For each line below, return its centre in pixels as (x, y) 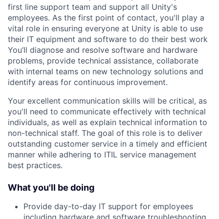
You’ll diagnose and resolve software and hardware (103, 50)
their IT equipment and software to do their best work (108, 39)
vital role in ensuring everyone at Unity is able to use (105, 28)
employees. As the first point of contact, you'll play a (106, 17)
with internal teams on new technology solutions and (106, 71)
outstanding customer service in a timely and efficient (108, 143)
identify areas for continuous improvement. (88, 82)
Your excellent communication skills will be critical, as (107, 100)
